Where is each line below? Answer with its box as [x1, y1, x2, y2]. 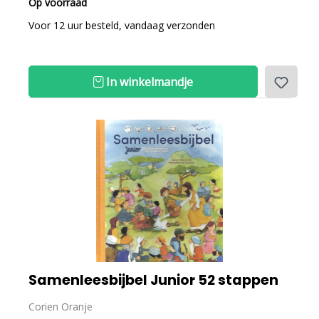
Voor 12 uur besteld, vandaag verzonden [28, 19, 215, 32]
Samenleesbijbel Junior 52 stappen [28, 271, 278, 290]
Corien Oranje [28, 300, 93, 313]
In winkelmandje [103, 74, 193, 90]
